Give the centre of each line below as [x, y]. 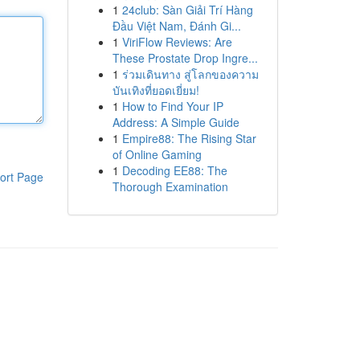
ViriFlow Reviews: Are [177, 42]
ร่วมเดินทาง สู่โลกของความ [190, 74]
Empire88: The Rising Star [189, 138]
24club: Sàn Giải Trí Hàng [187, 10]
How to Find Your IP [172, 106]
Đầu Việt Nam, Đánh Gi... [176, 26]
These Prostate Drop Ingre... [185, 58]
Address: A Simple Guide [176, 122]
